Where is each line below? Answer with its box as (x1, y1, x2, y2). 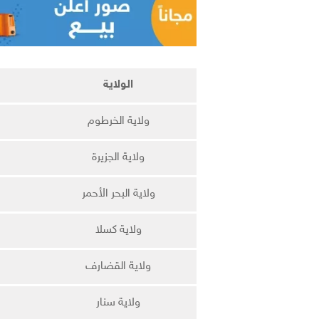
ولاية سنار (96, 296, 140, 310)
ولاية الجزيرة (92, 150, 145, 164)
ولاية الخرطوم (87, 114, 150, 128)
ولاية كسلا (95, 223, 142, 237)
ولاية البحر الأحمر (81, 187, 155, 201)
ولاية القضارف (85, 259, 151, 273)
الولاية (103, 78, 133, 92)
